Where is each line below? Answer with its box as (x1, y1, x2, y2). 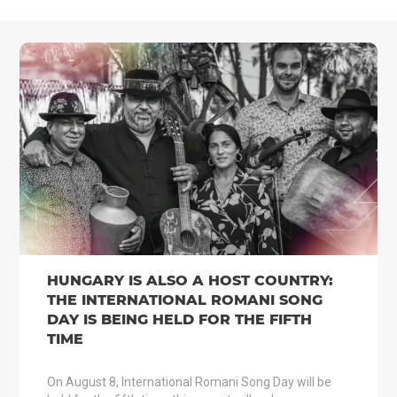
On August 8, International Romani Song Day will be (46, 375, 331, 389)
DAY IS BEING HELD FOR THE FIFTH (46, 311, 312, 328)
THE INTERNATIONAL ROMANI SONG (46, 292, 323, 308)
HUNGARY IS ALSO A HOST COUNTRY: (46, 272, 333, 289)
